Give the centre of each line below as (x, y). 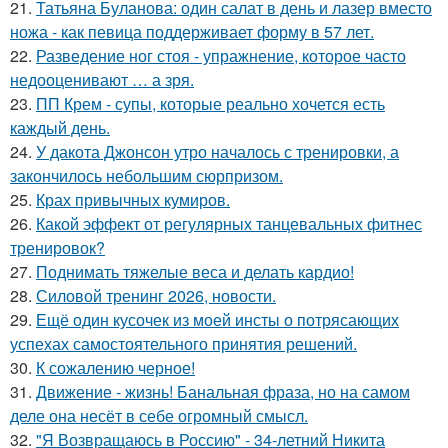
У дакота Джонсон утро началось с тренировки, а (217, 152)
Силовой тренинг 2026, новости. (156, 296)
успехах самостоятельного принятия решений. (183, 344)
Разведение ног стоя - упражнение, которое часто (221, 56)
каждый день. (60, 128)
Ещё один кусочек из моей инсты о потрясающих (217, 320)
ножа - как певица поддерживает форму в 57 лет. (192, 32)
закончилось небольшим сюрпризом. (146, 176)
